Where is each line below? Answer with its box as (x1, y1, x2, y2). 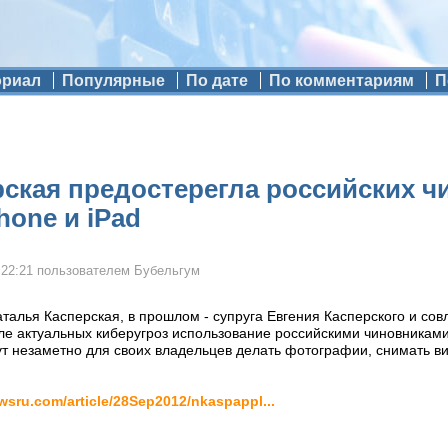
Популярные (61, 72, 165, 89)
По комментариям (268, 72, 414, 89)
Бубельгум (134, 264, 200, 278)
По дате (185, 72, 248, 89)
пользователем (33, 264, 134, 278)
